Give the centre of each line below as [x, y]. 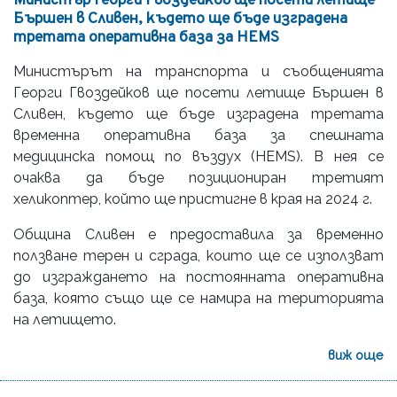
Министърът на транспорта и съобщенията [198, 71]
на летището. [65, 319]
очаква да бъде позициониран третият [198, 177]
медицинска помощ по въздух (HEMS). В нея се [198, 156]
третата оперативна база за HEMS [146, 37]
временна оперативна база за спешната [198, 135]
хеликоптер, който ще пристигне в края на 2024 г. [193, 198]
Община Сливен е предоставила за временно [198, 234]
